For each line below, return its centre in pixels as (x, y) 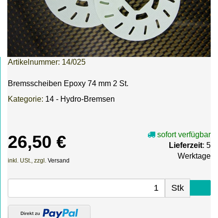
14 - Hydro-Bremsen (80, 99)
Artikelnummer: (35, 62)
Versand (59, 161)
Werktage (194, 156)
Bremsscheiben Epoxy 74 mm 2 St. (68, 84)
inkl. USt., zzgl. (28, 161)
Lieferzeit (186, 145)
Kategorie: (27, 99)
